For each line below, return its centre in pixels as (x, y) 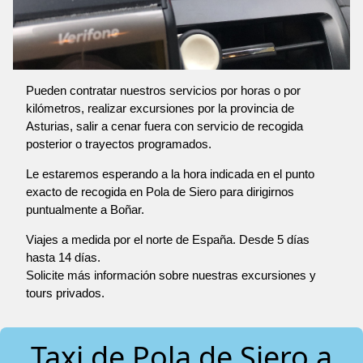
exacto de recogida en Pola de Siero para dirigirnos (160, 192)
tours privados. (65, 293)
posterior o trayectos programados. (119, 144)
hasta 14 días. (63, 258)
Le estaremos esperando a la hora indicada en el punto (170, 174)
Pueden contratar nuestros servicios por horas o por (163, 91)
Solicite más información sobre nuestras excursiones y (171, 275)
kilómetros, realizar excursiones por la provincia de (160, 109)
